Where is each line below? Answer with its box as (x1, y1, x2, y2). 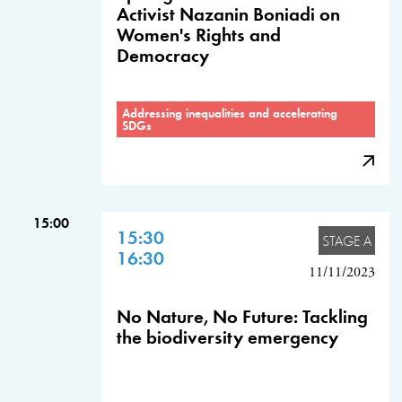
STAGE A (322, 232, 371, 249)
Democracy (117, 41, 209, 67)
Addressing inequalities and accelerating (122, 104, 337, 121)
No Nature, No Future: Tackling (117, 302, 368, 328)
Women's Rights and (117, 21, 281, 47)
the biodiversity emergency (117, 323, 338, 349)
